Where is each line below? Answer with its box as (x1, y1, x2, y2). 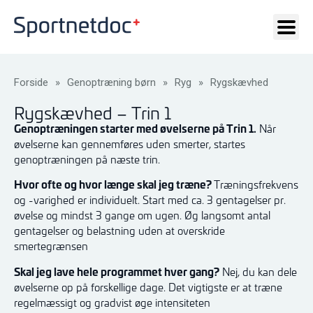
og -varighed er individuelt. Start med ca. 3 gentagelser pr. (14, 193, 286, 208)
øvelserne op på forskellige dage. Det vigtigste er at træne (14, 279, 282, 294)
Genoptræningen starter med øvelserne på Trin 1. (14, 120, 256, 136)
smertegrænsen (14, 239, 88, 254)
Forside (14, 76, 48, 89)
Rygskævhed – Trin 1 (14, 101, 171, 124)
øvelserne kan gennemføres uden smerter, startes (14, 137, 245, 151)
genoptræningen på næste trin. (14, 152, 160, 166)
